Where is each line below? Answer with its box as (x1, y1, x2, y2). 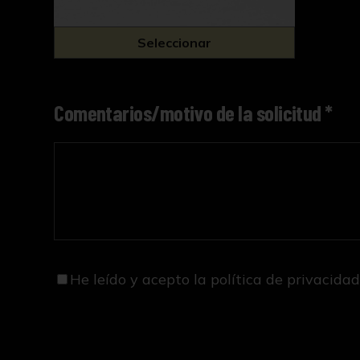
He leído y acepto (70, 269, 194, 288)
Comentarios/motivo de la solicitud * (54, 100, 333, 126)
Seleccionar (137, 34, 212, 51)
